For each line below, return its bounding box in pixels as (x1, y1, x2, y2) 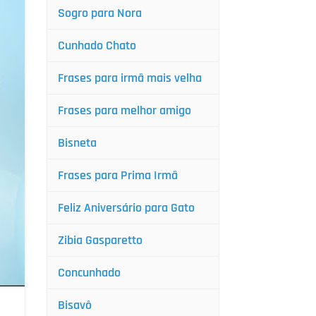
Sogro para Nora (58, 5, 142, 21)
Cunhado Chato (58, 37, 136, 54)
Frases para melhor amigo (58, 102, 191, 119)
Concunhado (58, 265, 121, 281)
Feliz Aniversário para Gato (58, 200, 195, 216)
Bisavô (58, 297, 92, 313)
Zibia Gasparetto (58, 232, 142, 248)
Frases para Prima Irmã (58, 167, 178, 183)
